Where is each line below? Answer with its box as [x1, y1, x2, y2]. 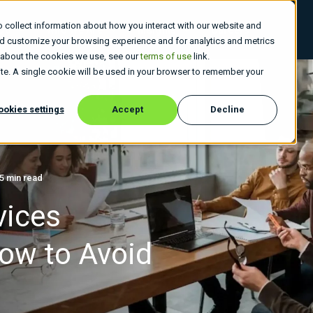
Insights [138, 24, 177, 36]
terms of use [140, 51, 191, 61]
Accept [112, 104, 143, 115]
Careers [211, 24, 250, 36]
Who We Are [46, 24, 103, 36]
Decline [210, 104, 245, 115]
